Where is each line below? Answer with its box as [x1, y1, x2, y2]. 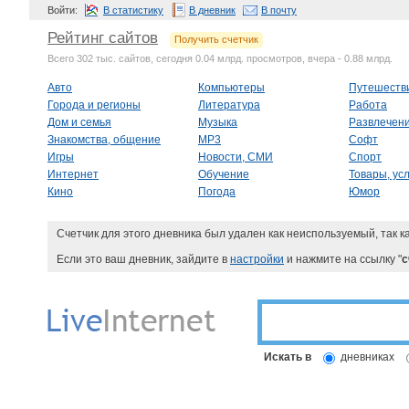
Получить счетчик [174, 34, 258, 45]
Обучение [198, 167, 249, 181]
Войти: [47, 5, 80, 16]
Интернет [47, 167, 99, 181]
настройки [230, 252, 284, 266]
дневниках [341, 350, 394, 363]
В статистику [103, 5, 163, 16]
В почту [261, 5, 297, 16]
